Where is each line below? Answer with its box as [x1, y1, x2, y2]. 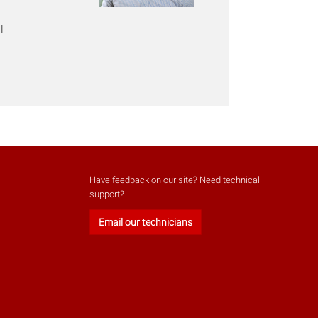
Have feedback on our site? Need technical [89, 175, 260, 186]
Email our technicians [98, 216, 192, 229]
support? [89, 189, 124, 200]
